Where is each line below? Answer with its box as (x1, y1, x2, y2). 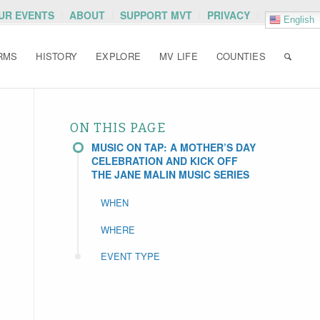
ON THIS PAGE (69, 121, 166, 136)
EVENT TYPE (100, 249, 160, 263)
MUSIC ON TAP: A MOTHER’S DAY (91, 140, 256, 154)
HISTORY (36, 49, 78, 63)
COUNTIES (216, 49, 266, 63)
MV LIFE (159, 49, 198, 63)
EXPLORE (96, 49, 141, 63)
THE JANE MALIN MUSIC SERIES (91, 167, 249, 181)
